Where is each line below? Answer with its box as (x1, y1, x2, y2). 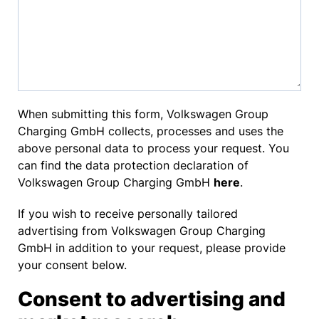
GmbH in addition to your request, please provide (18, 241, 286, 255)
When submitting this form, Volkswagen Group (18, 107, 268, 121)
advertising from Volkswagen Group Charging (18, 224, 266, 238)
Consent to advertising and (18, 287, 286, 311)
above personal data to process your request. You (18, 141, 289, 155)
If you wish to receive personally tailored (18, 206, 238, 221)
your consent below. (18, 258, 127, 272)
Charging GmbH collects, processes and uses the (18, 124, 283, 138)
